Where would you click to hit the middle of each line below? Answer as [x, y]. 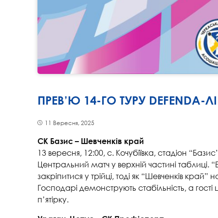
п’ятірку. [53, 199]
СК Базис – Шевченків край [91, 141]
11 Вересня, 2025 [70, 123]
